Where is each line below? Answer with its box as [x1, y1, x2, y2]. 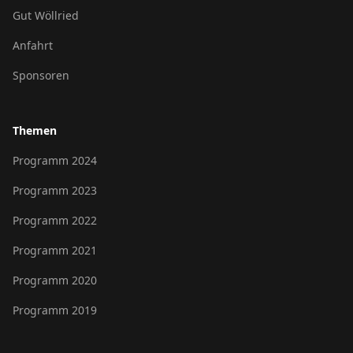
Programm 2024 [13, 153, 97, 168]
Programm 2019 [13, 303, 97, 318]
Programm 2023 [13, 183, 97, 198]
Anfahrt [13, 38, 53, 53]
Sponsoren [13, 68, 69, 83]
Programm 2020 [13, 273, 97, 288]
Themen [13, 123, 57, 138]
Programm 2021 [13, 243, 97, 258]
